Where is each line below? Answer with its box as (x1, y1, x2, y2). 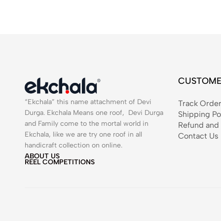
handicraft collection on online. (25, 141, 124, 149)
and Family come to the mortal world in (25, 119, 148, 128)
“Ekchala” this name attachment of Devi (25, 97, 151, 106)
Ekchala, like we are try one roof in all (25, 130, 142, 139)
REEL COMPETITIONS (25, 158, 95, 167)
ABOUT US (25, 152, 60, 161)
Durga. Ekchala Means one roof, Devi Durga (25, 108, 163, 117)
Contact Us (178, 131, 219, 141)
